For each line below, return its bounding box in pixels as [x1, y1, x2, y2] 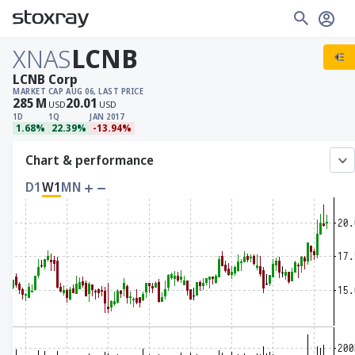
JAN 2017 [90, 111, 124, 122]
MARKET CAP [13, 86, 63, 97]
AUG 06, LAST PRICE [66, 86, 147, 97]
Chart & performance [25, 151, 154, 169]
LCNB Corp [13, 71, 78, 88]
